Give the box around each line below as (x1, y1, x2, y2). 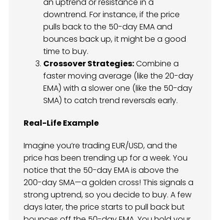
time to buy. (43, 45, 88, 57)
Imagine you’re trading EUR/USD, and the (24, 140, 177, 152)
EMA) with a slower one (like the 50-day (43, 82, 192, 94)
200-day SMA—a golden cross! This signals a (24, 177, 193, 189)
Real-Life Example (24, 117, 99, 129)
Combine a (134, 57, 179, 69)
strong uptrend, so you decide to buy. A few (24, 189, 192, 201)
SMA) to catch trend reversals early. (43, 94, 178, 106)
